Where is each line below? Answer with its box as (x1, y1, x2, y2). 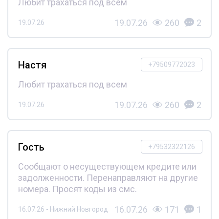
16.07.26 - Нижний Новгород (18, 205, 108, 213)
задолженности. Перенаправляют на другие (18, 172, 198, 183)
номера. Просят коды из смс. (18, 183, 137, 194)
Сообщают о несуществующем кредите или (18, 161, 197, 172)
